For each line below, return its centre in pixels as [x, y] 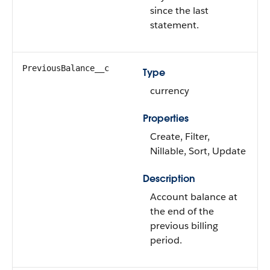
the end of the [182, 211]
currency [170, 91]
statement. [174, 25]
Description [169, 179]
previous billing [184, 226]
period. [166, 240]
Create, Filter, [180, 137]
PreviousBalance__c [66, 68]
